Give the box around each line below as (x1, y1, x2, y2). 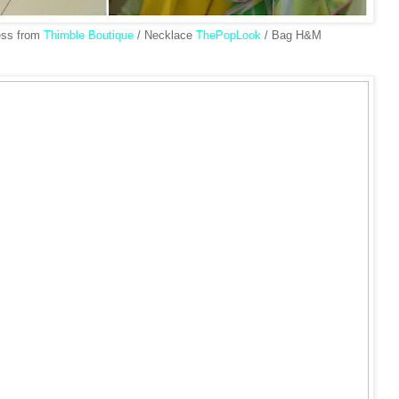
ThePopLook (195, 28, 261, 43)
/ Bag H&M (260, 28, 322, 43)
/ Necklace (133, 28, 196, 43)
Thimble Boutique (43, 28, 134, 43)
